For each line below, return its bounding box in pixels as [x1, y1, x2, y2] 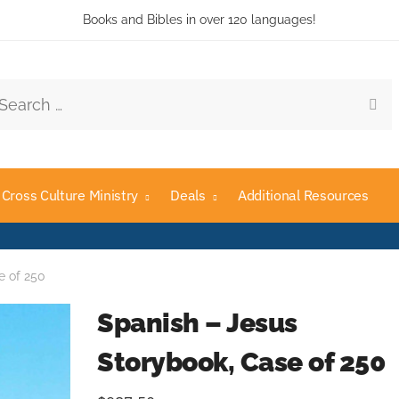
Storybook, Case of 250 [97, 346, 391, 378]
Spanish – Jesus [97, 306, 297, 338]
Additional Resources [237, 186, 369, 204]
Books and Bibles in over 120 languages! [83, 12, 316, 27]
